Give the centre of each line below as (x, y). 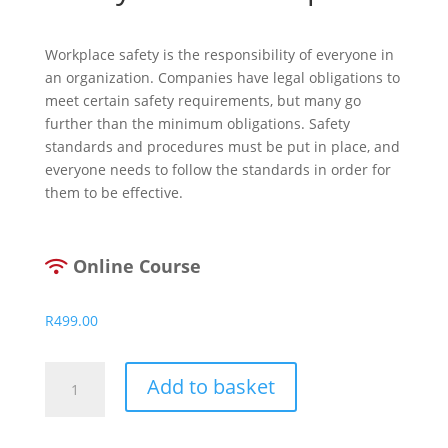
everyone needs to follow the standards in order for (217, 169)
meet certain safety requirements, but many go (202, 100)
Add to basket (210, 386)
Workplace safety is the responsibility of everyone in (219, 54)
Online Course (134, 266)
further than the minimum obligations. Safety (197, 123)
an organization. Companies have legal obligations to (222, 77)
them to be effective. (113, 192)
